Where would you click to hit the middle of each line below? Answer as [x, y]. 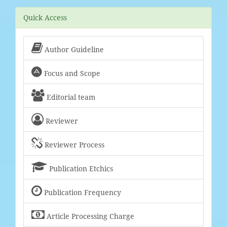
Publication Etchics [80, 168]
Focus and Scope [71, 73]
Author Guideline [73, 49]
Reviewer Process [73, 144]
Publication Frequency [82, 192]
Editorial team [70, 97]
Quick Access [45, 17]
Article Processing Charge [89, 216]
